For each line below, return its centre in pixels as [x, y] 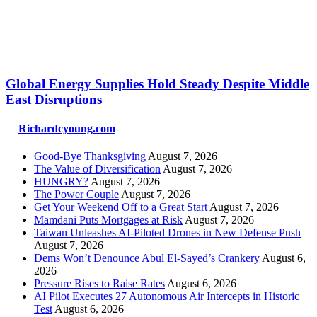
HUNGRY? [61, 182]
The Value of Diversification [97, 169]
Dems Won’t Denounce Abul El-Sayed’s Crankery [147, 258]
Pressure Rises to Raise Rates [99, 284]
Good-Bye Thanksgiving [90, 156]
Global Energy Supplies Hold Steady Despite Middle [157, 83]
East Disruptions [54, 99]
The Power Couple [76, 195]
